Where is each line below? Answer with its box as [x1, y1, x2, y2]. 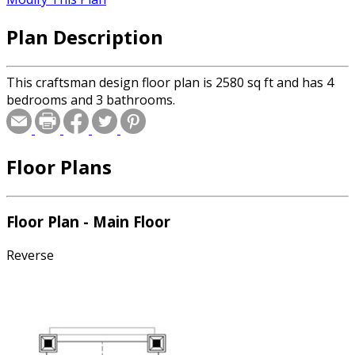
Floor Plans [6, 153, 112, 180]
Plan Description [6, 23, 163, 50]
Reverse [6, 246, 54, 265]
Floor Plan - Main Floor [6, 212, 170, 232]
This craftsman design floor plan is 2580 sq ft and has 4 [6, 73, 334, 91]
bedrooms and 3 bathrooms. [6, 90, 175, 109]
